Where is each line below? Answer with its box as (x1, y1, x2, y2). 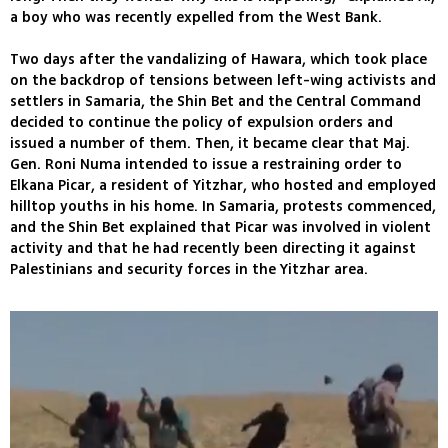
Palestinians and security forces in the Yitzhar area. (10, 259, 368, 281)
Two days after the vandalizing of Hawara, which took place (10, 49, 427, 71)
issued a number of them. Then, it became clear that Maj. (10, 133, 410, 155)
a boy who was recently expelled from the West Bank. (10, 7, 382, 29)
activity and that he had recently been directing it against (10, 238, 416, 260)
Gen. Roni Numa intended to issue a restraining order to (10, 154, 402, 176)
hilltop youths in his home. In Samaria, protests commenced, (10, 196, 436, 218)
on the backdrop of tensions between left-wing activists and (10, 70, 436, 92)
